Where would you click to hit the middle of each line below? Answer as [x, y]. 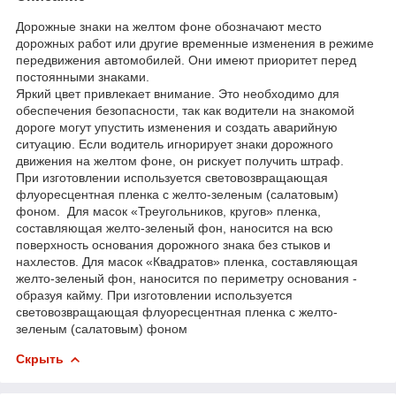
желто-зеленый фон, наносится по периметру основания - [187, 278]
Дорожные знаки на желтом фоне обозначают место [169, 26]
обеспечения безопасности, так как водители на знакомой [185, 110]
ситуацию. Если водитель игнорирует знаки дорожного [175, 144]
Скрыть [40, 358]
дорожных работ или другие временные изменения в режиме [195, 43]
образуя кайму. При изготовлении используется [154, 295]
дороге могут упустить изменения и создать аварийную [177, 127]
